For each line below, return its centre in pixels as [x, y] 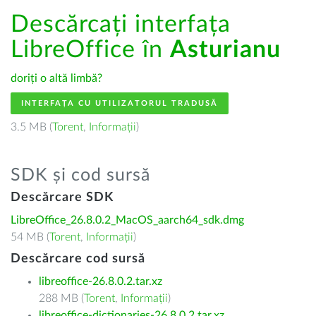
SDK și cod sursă [80, 175]
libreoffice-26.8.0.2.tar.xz [101, 281]
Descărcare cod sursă [78, 259]
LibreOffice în [90, 50]
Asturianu [225, 50]
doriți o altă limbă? [56, 78]
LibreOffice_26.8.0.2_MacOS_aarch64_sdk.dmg [127, 220]
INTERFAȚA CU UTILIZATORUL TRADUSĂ [120, 103]
